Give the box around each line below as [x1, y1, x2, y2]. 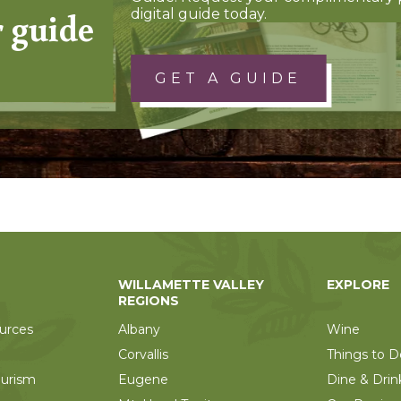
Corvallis [118, 346, 168, 363]
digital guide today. [131, 5, 268, 23]
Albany [118, 321, 160, 338]
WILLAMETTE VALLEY [118, 277, 264, 294]
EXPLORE [327, 277, 389, 294]
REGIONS [118, 293, 179, 310]
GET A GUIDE [155, 70, 303, 88]
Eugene [118, 371, 168, 388]
